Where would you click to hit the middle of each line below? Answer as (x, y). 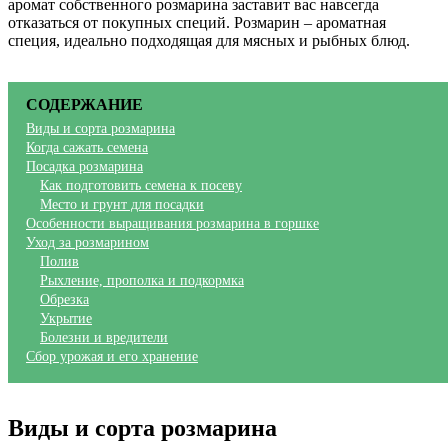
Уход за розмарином (87, 242)
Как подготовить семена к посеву (141, 185)
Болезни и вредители (104, 337)
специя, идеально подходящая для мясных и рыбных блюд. (209, 41)
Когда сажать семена (87, 147)
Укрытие (66, 318)
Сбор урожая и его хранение (112, 356)
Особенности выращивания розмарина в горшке (172, 223)
